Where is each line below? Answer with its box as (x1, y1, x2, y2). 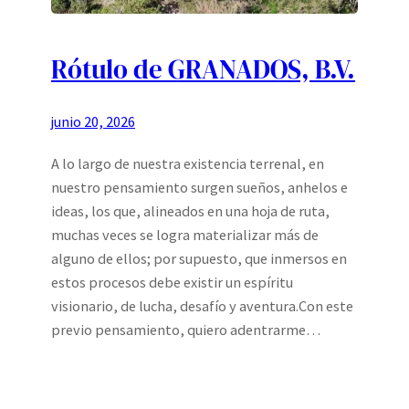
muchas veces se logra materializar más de (51, 225, 319, 244)
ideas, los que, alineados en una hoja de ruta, (51, 201, 330, 220)
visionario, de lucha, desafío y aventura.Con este (51, 296, 353, 315)
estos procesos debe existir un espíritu (51, 272, 293, 291)
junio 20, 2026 (51, 111, 135, 131)
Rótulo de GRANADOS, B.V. (51, 50, 355, 88)
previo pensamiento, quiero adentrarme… (51, 320, 320, 339)
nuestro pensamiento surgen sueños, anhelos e (51, 177, 348, 196)
